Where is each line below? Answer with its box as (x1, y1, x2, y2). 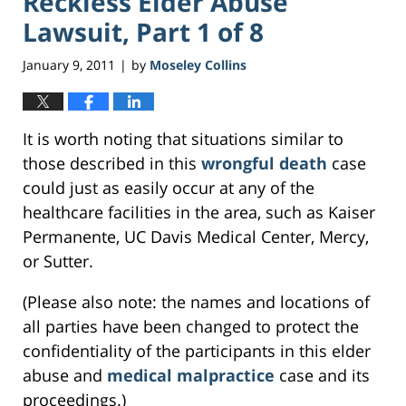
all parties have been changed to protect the (23, 315, 359, 338)
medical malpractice (107, 364, 279, 387)
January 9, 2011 (23, 56, 115, 74)
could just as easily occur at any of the (23, 177, 314, 199)
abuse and (23, 364, 107, 387)
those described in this (23, 152, 201, 175)
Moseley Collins (150, 56, 246, 74)
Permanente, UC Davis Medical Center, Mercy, (23, 226, 369, 248)
